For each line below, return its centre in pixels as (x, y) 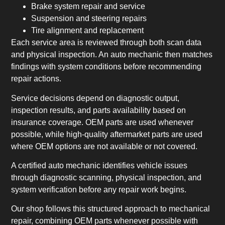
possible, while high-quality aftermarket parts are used (107, 134)
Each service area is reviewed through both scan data (106, 43)
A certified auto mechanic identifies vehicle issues (99, 166)
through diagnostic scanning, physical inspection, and (106, 178)
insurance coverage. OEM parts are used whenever (102, 122)
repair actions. (36, 79)
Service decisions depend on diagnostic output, (95, 98)
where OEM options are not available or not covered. (104, 146)
